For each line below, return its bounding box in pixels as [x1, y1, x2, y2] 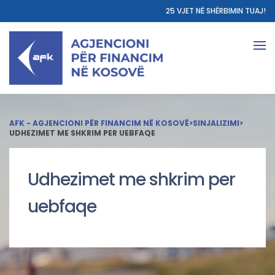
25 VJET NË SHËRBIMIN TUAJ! [166, 6, 266, 16]
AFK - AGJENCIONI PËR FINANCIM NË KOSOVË [9, 118, 189, 128]
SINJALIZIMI [193, 118, 239, 128]
